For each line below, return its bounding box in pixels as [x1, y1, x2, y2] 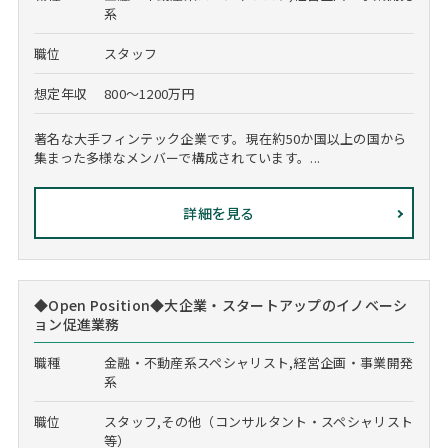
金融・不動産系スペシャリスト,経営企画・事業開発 [103, 353, 414, 372]
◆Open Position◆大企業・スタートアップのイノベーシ [33, 295, 408, 315]
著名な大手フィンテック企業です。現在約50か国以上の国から [33, 129, 407, 148]
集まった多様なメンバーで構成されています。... [33, 148, 321, 167]
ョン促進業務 [33, 314, 120, 334]
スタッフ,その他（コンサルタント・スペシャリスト [103, 412, 414, 431]
